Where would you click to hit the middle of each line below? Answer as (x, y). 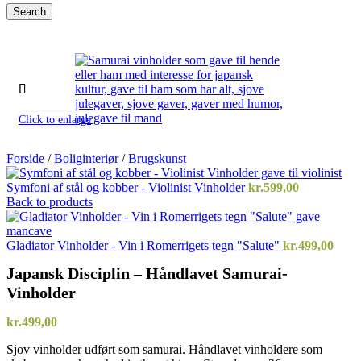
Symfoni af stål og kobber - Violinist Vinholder (127, 187)
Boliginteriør (88, 158)
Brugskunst (157, 158)
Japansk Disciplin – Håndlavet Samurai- (147, 274)
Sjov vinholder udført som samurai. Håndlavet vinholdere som (164, 350)
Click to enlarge (55, 119)
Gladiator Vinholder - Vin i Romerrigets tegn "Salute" (145, 245)
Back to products (50, 202)
